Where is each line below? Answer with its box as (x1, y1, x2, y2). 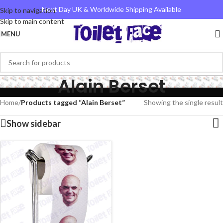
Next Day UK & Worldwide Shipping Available (42, 5, 181, 13)
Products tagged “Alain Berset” (21, 98, 125, 107)
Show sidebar (6, 118, 61, 129)
